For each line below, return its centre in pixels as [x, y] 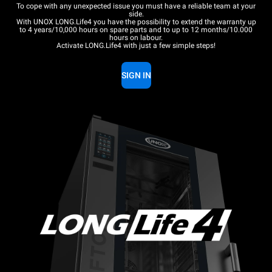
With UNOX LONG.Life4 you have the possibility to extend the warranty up [136, 22]
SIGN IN [136, 76]
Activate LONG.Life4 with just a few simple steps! [136, 46]
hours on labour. [136, 38]
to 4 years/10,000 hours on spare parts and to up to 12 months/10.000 [136, 30]
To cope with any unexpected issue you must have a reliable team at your [136, 6]
